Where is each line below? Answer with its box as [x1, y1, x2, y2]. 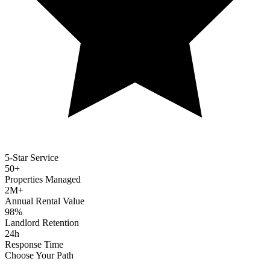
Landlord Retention [5, 217, 79, 228]
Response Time [5, 239, 63, 250]
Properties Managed [5, 174, 81, 184]
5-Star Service [5, 152, 58, 163]
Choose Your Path [5, 250, 74, 260]
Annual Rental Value [5, 195, 84, 206]
